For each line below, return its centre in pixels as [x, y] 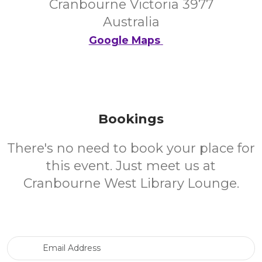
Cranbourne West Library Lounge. [131, 183]
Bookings [131, 119]
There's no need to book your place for [131, 148]
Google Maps [124, 40]
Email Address [159, 242]
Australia [131, 22]
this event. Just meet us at [131, 166]
